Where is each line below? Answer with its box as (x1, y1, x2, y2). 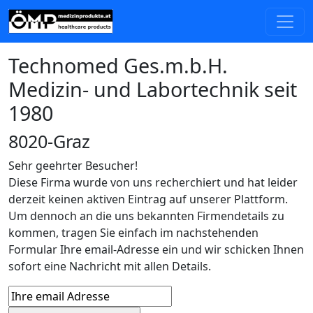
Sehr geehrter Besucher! (8, 158, 138, 173)
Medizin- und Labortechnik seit (8, 75, 297, 103)
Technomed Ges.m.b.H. (8, 52, 228, 79)
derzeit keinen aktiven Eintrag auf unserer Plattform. (8, 191, 288, 207)
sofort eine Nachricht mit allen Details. (8, 259, 211, 274)
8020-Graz (8, 129, 90, 153)
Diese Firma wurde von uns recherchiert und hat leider (8, 175, 298, 190)
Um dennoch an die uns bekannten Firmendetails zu (8, 208, 284, 224)
